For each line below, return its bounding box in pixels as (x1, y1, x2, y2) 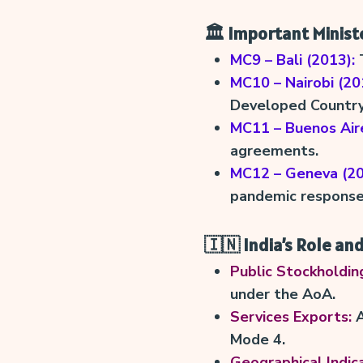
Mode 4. (229, 329, 285, 349)
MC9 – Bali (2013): (229, 49, 355, 70)
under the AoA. (229, 284, 335, 304)
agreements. (229, 140, 318, 160)
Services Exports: (229, 306, 352, 327)
